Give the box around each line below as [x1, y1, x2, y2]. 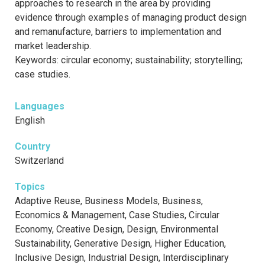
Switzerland [15, 155, 64, 167]
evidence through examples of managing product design [15, 12, 247, 24]
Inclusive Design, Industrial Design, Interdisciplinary [15, 252, 229, 264]
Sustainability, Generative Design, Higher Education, [15, 238, 226, 250]
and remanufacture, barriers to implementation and [15, 26, 221, 38]
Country [15, 141, 50, 153]
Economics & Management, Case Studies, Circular [15, 209, 219, 221]
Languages [15, 101, 64, 112]
